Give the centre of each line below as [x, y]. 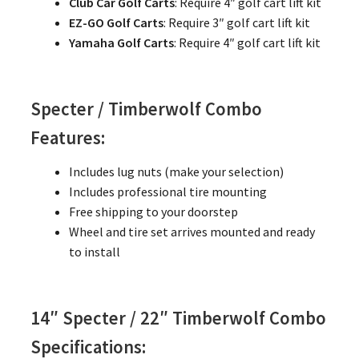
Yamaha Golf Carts [121, 42]
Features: [67, 137]
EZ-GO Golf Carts [116, 22]
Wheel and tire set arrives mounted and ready [192, 231]
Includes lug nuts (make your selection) [176, 171]
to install [94, 251]
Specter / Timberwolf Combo [146, 109]
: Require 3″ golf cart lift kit [236, 22]
